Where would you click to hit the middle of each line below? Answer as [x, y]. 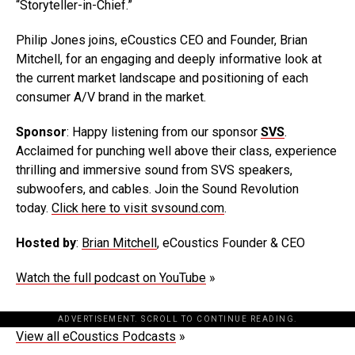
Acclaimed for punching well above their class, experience [176, 151]
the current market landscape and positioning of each [162, 78]
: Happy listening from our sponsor [164, 132]
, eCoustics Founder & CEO [231, 243]
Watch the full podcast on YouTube [111, 278]
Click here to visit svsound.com [138, 208]
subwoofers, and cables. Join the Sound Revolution [157, 189]
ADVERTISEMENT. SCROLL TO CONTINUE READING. [177, 319]
